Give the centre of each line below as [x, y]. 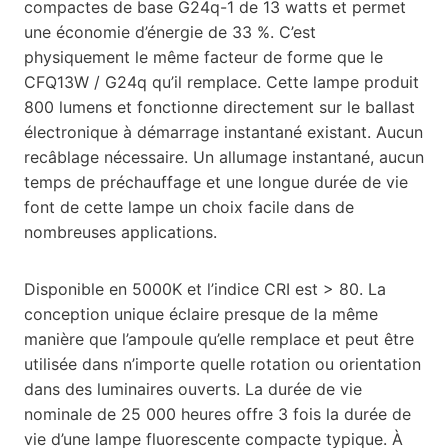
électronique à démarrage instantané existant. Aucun [223, 131]
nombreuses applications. [120, 231]
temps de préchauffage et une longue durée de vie [216, 181]
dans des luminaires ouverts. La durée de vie [193, 388]
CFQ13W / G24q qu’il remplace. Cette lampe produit [221, 81]
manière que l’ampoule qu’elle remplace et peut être [219, 338]
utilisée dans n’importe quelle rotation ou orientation [222, 363]
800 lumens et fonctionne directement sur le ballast [219, 106]
